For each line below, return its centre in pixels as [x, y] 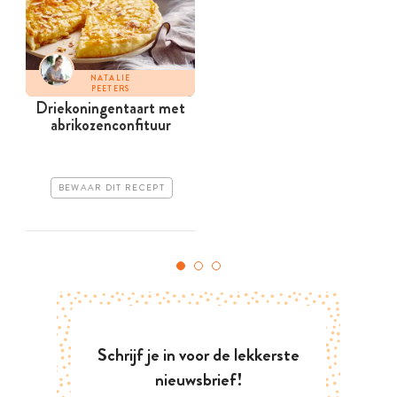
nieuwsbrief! [198, 380]
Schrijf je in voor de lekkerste [198, 355]
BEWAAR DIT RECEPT [111, 188]
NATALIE [110, 78]
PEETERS [110, 89]
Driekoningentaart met [110, 109]
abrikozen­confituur [110, 125]
